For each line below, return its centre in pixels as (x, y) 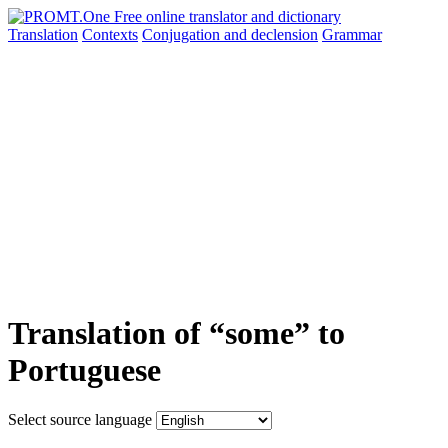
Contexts (110, 34)
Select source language (80, 419)
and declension (271, 34)
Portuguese (84, 370)
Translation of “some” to (176, 333)
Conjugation (183, 34)
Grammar (352, 34)
